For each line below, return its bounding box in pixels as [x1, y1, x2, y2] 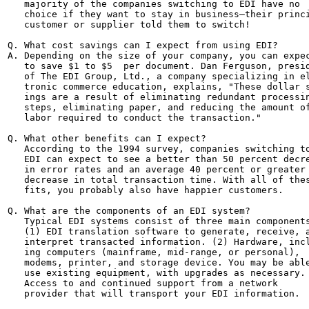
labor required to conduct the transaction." [8, 112, 261, 123]
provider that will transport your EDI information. [8, 288, 300, 299]
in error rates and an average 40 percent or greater [8, 164, 306, 175]
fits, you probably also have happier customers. [8, 185, 283, 195]
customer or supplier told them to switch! [8, 19, 250, 30]
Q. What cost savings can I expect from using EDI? [8, 40, 278, 50]
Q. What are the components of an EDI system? [8, 206, 250, 216]
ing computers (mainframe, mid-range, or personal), [8, 247, 300, 257]
